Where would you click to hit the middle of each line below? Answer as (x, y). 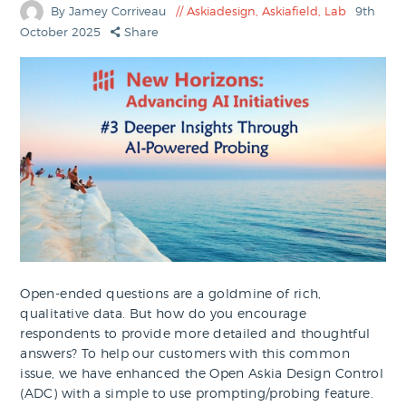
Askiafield (290, 11)
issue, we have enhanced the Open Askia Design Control (202, 373)
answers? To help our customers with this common (185, 353)
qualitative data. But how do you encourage (164, 314)
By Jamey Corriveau (111, 11)
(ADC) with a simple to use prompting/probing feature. (197, 393)
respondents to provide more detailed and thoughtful (195, 333)
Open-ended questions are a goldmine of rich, (171, 294)
